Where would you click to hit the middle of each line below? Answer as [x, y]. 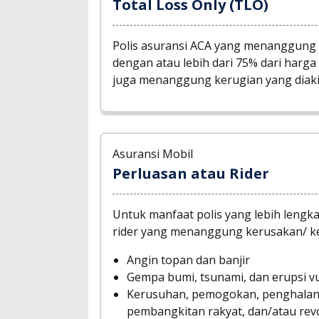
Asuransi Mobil [153, 153]
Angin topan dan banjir [188, 260]
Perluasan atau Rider [191, 173]
